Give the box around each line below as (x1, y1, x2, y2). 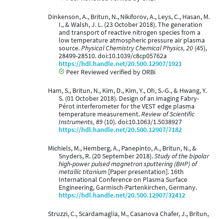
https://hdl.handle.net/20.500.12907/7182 (59, 126, 182, 134)
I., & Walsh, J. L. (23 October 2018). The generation (59, 21, 202, 29)
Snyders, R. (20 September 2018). (59, 152, 154, 161)
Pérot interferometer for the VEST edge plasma (59, 102, 195, 111)
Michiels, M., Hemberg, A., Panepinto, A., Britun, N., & (47, 144, 197, 153)
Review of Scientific (141, 110, 195, 119)
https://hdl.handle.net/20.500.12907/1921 (59, 60, 182, 68)
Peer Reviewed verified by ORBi (65, 67, 155, 76)
